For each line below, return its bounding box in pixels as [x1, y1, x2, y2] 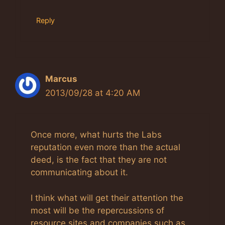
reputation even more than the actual [31, 142, 180, 153]
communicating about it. [31, 167, 128, 178]
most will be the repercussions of [31, 205, 164, 215]
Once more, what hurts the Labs [31, 130, 162, 140]
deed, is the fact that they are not [31, 155, 167, 165]
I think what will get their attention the [31, 192, 183, 203]
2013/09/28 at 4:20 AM [45, 87, 140, 98]
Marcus [45, 73, 77, 84]
